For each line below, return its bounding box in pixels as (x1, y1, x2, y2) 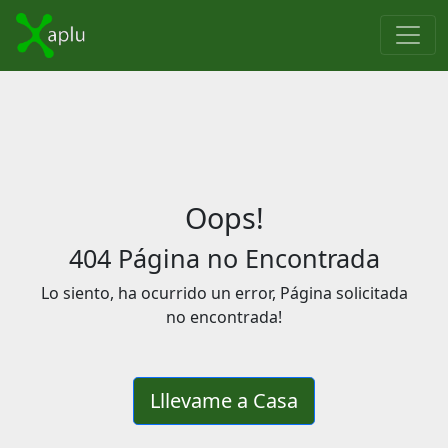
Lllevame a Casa (150, 387, 298, 414)
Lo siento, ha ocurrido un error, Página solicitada (40, 282, 408, 304)
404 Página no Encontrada (68, 241, 380, 275)
